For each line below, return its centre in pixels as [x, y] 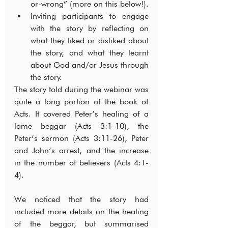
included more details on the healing [81, 212]
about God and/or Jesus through [90, 65]
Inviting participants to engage [90, 16]
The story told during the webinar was [81, 90]
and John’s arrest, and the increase [81, 151]
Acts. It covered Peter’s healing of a [81, 114]
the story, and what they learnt [90, 53]
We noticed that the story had [81, 199]
